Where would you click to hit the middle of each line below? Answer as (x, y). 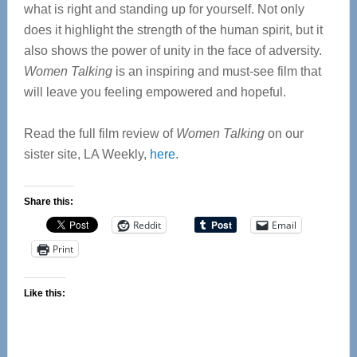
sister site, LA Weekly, (86, 154)
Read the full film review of (100, 133)
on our (284, 133)
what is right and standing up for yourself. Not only (164, 9)
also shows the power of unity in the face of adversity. (173, 51)
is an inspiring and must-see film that (216, 71)
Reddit (147, 225)
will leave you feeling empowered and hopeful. (155, 92)
